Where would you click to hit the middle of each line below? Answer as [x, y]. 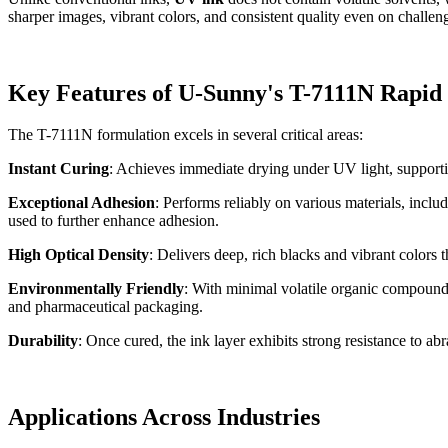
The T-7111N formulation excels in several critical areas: [185, 135]
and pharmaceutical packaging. [105, 307]
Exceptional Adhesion [81, 203]
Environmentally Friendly [96, 289]
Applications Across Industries [164, 417]
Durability [43, 341]
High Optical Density [78, 255]
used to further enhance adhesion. [113, 221]
